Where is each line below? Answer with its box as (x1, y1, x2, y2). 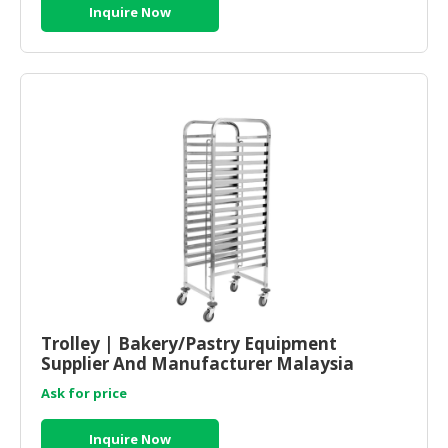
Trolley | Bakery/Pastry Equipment (41, 331, 337, 355)
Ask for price (41, 383, 127, 402)
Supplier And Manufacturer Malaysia (41, 351, 354, 375)
